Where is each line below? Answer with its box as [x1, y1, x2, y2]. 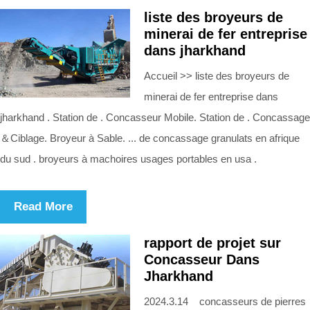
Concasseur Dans [144, 251, 259, 267]
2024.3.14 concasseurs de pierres [144, 295, 306, 307]
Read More [14, 199, 73, 213]
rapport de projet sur [144, 235, 281, 250]
